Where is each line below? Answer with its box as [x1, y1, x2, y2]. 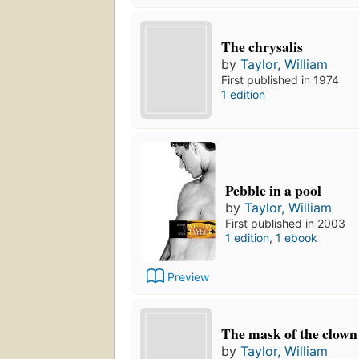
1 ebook [276, 231, 317, 244]
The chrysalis [221, 36, 304, 58]
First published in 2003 [225, 216, 345, 230]
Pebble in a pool [225, 179, 321, 200]
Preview [167, 269, 209, 284]
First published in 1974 [221, 73, 340, 87]
